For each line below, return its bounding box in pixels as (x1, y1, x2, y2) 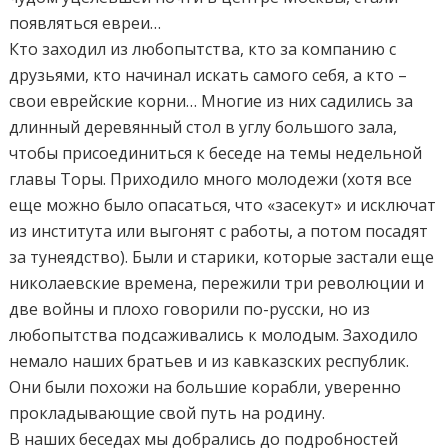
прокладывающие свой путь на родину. (9, 401, 326, 424)
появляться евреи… (9, 11, 162, 34)
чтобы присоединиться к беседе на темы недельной (9, 141, 423, 164)
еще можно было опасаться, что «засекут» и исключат (9, 193, 437, 216)
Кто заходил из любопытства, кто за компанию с (9, 37, 397, 60)
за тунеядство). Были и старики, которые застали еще (9, 245, 435, 268)
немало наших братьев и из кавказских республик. (9, 349, 410, 372)
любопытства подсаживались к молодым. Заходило (9, 323, 419, 346)
